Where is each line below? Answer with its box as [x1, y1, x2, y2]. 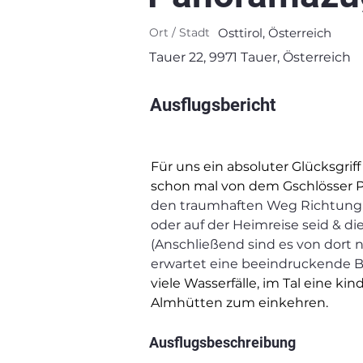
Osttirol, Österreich [218, 25, 331, 41]
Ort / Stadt [149, 25, 210, 40]
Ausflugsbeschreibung [149, 334, 296, 351]
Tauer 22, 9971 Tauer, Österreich [149, 49, 351, 65]
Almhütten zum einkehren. [151, 295, 328, 310]
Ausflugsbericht [150, 95, 275, 115]
